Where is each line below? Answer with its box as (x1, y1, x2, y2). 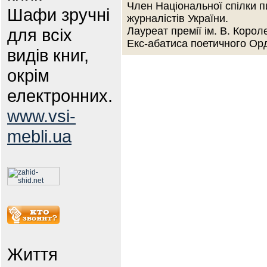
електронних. (7, 86, 113, 105)
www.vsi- (7, 106, 76, 126)
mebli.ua (7, 126, 72, 146)
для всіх (7, 25, 72, 45)
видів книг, (7, 45, 89, 65)
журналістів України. (127, 13, 228, 24)
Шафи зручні (7, 5, 110, 24)
